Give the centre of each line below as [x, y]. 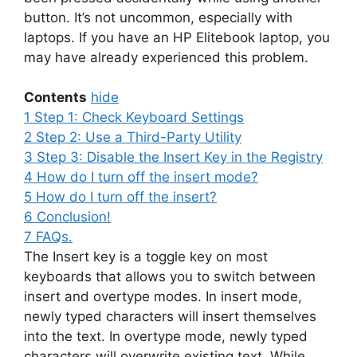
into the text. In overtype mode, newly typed [166, 337]
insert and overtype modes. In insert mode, [163, 297]
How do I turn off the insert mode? [147, 177]
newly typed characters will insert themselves [170, 317]
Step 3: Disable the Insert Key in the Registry [180, 157]
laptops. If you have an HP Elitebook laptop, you [177, 37]
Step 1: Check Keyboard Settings [139, 118]
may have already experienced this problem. [166, 57]
